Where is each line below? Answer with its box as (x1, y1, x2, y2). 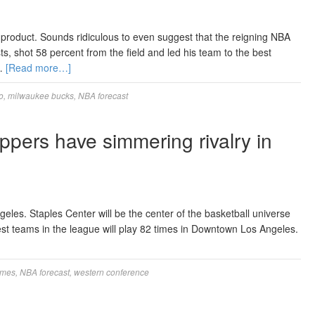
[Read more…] (6, 60, 71, 75)
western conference (74, 266, 149, 278)
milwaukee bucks (8, 89, 74, 101)
